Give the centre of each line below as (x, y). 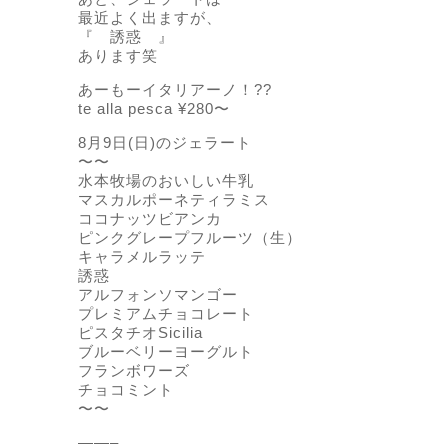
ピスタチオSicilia (141, 333)
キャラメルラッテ (142, 257)
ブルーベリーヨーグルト (166, 352)
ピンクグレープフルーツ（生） (190, 238)
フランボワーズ (134, 371)
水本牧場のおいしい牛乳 (166, 181)
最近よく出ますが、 (150, 18)
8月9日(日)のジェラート (165, 143)
